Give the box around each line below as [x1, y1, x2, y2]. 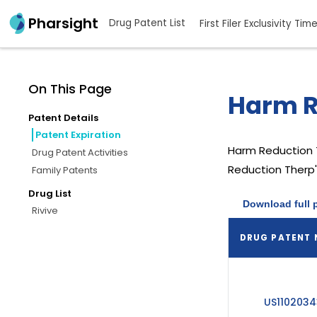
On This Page [28, 79, 112, 98]
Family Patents [32, 163, 98, 177]
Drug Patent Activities [32, 145, 128, 159]
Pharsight [28, 13, 98, 34]
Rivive [32, 203, 58, 217]
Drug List [28, 186, 71, 200]
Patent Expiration [35, 127, 121, 142]
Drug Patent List [109, 16, 185, 30]
